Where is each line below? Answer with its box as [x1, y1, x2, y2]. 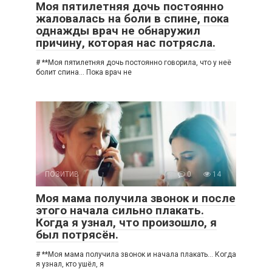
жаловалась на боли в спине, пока [36, 11, 229, 25]
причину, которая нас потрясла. [36, 35, 216, 50]
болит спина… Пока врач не [36, 67, 132, 76]
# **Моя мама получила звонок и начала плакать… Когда [36, 250, 236, 259]
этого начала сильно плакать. [36, 203, 204, 217]
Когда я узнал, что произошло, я [36, 215, 217, 229]
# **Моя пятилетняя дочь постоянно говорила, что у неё [36, 58, 231, 67]
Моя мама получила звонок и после [36, 191, 236, 205]
